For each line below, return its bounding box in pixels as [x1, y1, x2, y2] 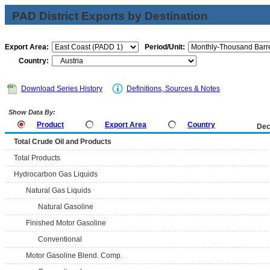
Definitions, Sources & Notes [127, 84, 220, 93]
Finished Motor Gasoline [26, 219, 106, 227]
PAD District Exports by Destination [12, 10, 208, 22]
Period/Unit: [145, 43, 185, 51]
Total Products [14, 154, 60, 162]
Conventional [38, 235, 82, 243]
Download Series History [21, 84, 102, 93]
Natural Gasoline [38, 202, 93, 211]
